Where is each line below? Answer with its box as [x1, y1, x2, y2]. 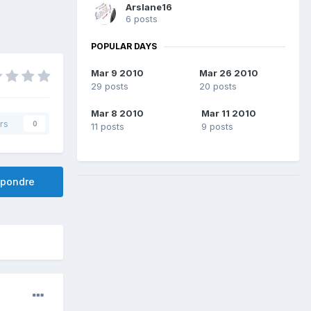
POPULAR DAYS [91, 41, 157, 52]
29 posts [91, 81, 128, 92]
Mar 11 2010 [201, 108, 256, 119]
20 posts [199, 81, 237, 92]
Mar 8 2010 [91, 108, 144, 119]
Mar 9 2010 [91, 67, 144, 79]
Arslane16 [126, 1, 172, 13]
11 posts [91, 121, 124, 133]
